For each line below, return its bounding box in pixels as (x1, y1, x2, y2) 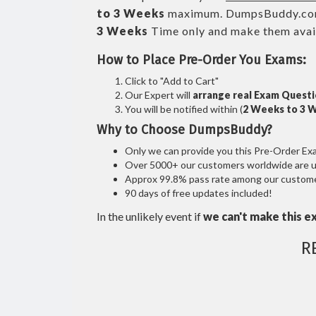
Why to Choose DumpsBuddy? (97, 122, 272, 138)
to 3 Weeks (97, 6, 165, 20)
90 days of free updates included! (125, 187, 272, 199)
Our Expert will (125, 89, 193, 101)
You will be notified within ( (125, 103, 243, 115)
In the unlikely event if (97, 209, 203, 223)
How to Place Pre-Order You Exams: (97, 52, 306, 68)
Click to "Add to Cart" (125, 75, 219, 87)
